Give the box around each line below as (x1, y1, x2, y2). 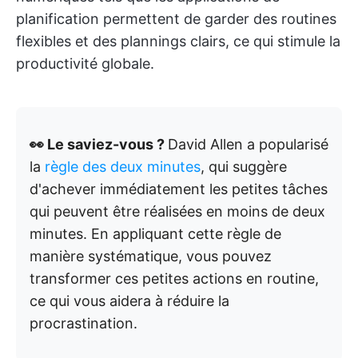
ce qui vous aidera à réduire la (30, 292, 229, 309)
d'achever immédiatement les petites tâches (30, 181, 328, 197)
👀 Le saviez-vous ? (30, 136, 168, 153)
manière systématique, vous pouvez (30, 248, 272, 265)
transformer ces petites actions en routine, (30, 270, 319, 287)
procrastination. (30, 315, 137, 332)
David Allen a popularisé (168, 136, 328, 153)
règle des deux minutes (45, 158, 201, 175)
